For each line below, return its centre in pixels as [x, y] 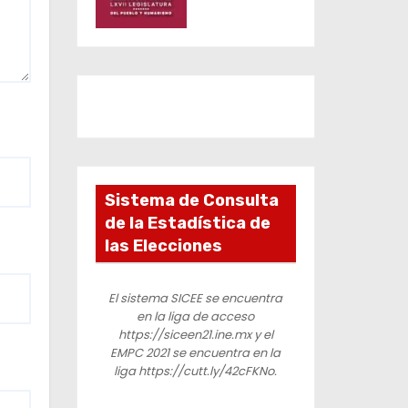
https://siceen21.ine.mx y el [195, 334]
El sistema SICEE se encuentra [196, 298]
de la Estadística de [187, 223]
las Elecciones [163, 245]
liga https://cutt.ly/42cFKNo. [196, 371]
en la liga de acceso [196, 316]
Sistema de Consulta [191, 200]
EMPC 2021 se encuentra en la [196, 352]
